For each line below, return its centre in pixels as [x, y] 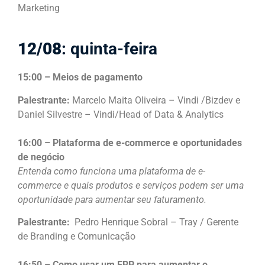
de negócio [41, 157]
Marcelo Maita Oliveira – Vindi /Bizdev [151, 100]
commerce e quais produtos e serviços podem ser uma [131, 185]
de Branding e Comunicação [77, 237]
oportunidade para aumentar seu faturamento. [112, 199]
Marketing [39, 8]
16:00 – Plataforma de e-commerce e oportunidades [130, 143]
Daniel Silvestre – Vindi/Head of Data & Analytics [121, 114]
